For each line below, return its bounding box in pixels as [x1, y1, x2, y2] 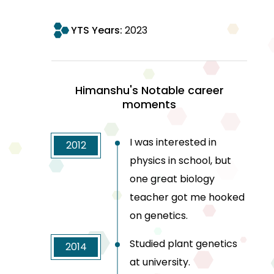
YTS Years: [71, 23, 125, 38]
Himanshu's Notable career [75, 83, 224, 98]
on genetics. [130, 209, 188, 223]
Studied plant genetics [130, 237, 237, 251]
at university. [130, 255, 190, 270]
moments [122, 97, 176, 113]
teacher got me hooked [130, 190, 245, 205]
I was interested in [130, 135, 217, 150]
